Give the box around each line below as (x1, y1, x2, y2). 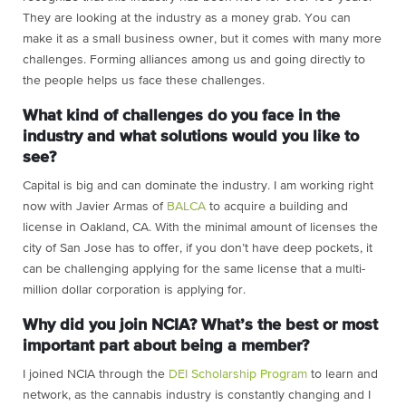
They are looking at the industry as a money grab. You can (23, 12, 351, 25)
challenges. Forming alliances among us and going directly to (23, 53, 365, 67)
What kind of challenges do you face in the (23, 108, 340, 125)
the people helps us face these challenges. (23, 74, 268, 88)
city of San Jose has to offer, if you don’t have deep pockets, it (23, 242, 372, 256)
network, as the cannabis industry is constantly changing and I (23, 389, 371, 402)
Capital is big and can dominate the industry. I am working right (23, 179, 373, 193)
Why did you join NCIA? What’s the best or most (23, 317, 378, 334)
